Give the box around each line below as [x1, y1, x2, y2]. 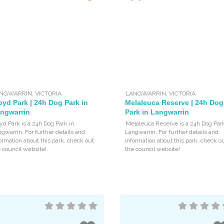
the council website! [125, 145, 180, 152]
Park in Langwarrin [125, 107, 189, 116]
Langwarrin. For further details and [125, 128, 219, 135]
